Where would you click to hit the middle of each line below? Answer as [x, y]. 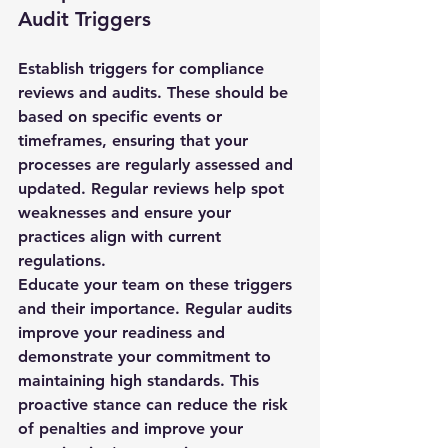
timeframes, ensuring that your [135, 140]
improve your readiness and [124, 332]
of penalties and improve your [133, 428]
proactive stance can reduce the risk [155, 404]
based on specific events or [122, 116]
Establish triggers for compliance [143, 68]
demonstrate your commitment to [147, 356]
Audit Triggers [84, 19]
